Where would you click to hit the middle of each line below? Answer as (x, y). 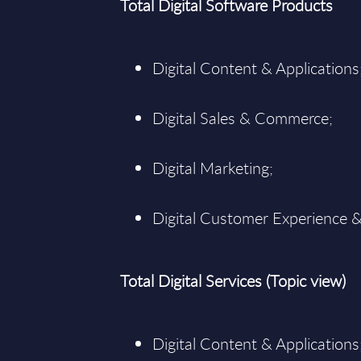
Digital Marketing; (213, 168)
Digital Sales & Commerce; (243, 118)
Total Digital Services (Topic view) (233, 281)
